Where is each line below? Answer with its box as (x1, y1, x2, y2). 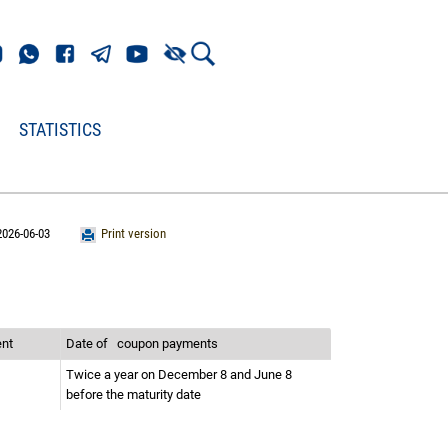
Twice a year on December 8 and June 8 (66, 367, 292, 382)
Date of (66, 336, 114, 351)
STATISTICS (19, 119, 101, 140)
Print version (100, 226, 166, 241)
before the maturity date (66, 387, 204, 402)
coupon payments (117, 336, 221, 351)
